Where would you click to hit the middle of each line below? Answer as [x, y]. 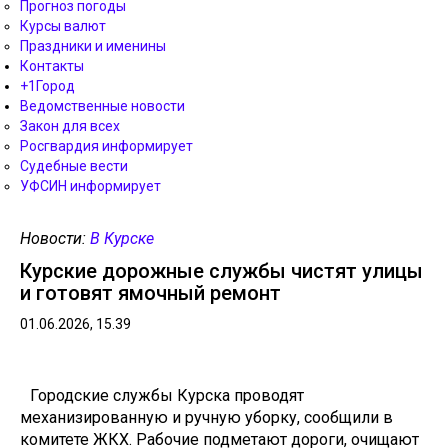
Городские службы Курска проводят [167, 395]
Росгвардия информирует [106, 146]
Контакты [52, 66]
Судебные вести [74, 166]
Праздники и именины [93, 46]
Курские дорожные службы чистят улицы [221, 271]
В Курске [122, 238]
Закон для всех [70, 126]
